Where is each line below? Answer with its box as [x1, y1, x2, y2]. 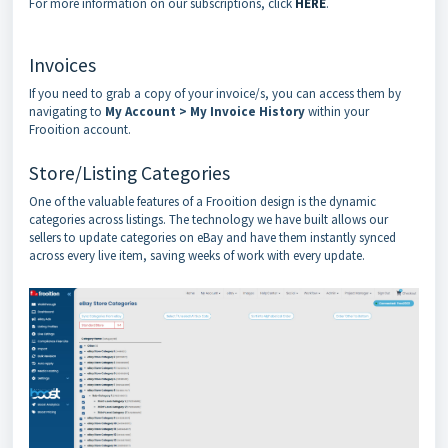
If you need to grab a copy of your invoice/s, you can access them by [29, 84, 401, 102]
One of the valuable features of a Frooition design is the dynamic [29, 192, 376, 210]
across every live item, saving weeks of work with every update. [29, 246, 368, 264]
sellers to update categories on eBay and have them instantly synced [29, 228, 396, 246]
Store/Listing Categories [29, 160, 230, 185]
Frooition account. [29, 120, 131, 138]
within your [305, 102, 369, 120]
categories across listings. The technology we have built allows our [29, 210, 388, 228]
